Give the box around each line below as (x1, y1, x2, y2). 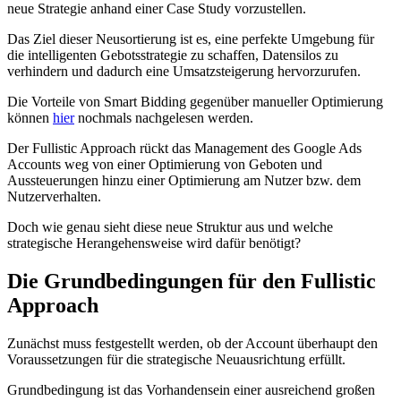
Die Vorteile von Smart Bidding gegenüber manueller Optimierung (7, 94, 383, 110)
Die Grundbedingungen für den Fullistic (7, 269, 376, 294)
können (7, 110, 53, 126)
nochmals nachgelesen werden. (78, 110, 253, 126)
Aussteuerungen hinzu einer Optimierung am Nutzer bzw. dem (7, 173, 361, 189)
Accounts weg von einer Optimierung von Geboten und (7, 157, 322, 173)
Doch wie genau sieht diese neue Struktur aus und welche (7, 219, 333, 235)
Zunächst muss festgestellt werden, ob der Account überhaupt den (7, 335, 378, 351)
